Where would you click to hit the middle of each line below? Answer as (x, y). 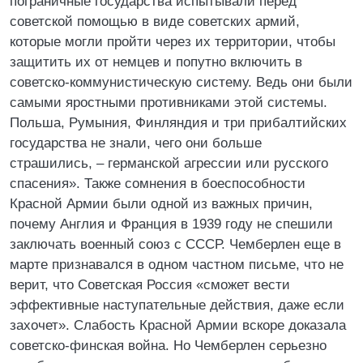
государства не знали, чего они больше (136, 143)
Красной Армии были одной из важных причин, (161, 204)
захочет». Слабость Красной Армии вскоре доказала (178, 325)
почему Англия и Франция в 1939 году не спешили (171, 224)
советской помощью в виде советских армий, (155, 21)
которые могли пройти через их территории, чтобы (173, 42)
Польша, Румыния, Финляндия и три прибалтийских (178, 123)
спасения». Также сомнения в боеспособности (158, 184)
